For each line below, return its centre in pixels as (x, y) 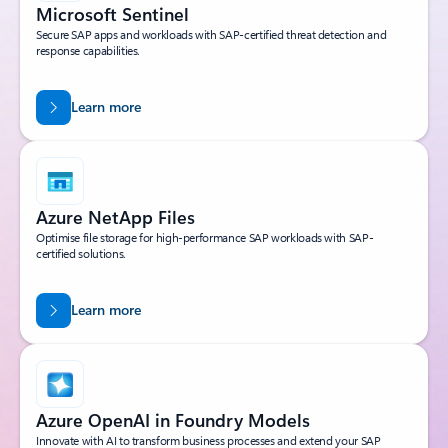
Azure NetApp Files (115, 217)
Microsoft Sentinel (112, 14)
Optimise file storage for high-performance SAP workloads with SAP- (205, 237)
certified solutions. (81, 253)
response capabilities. (88, 50)
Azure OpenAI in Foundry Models (173, 420)
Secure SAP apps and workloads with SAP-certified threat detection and (211, 34)
